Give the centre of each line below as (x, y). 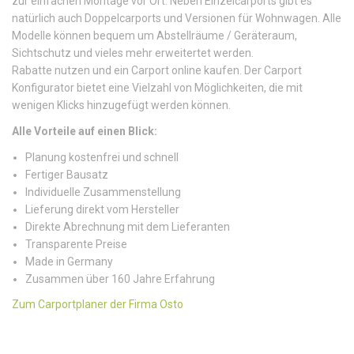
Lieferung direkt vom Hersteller (102, 209)
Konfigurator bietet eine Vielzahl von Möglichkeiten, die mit (157, 87)
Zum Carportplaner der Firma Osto (98, 304)
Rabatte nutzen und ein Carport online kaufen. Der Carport (157, 70)
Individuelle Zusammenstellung (103, 192)
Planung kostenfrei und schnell (102, 157)
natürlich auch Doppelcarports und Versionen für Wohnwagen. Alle (177, 18)
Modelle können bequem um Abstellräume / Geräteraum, (154, 35)
